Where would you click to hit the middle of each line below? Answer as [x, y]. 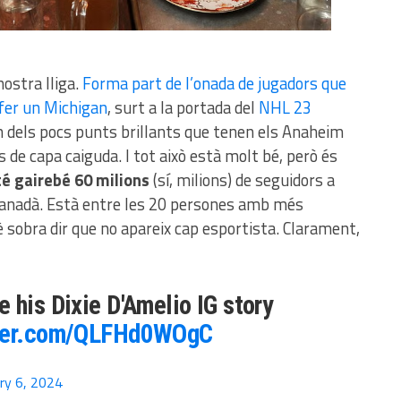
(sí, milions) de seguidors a [242, 180]
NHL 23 [285, 108]
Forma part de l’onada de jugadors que [214, 84]
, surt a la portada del [183, 108]
